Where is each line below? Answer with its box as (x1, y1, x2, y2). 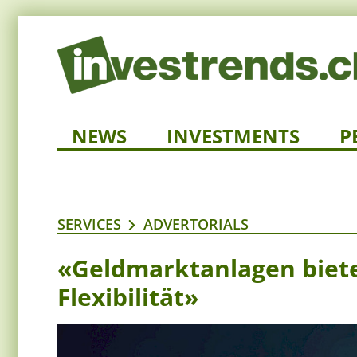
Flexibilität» (57, 280, 198, 314)
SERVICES (57, 214, 121, 234)
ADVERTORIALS (143, 214, 249, 234)
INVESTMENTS (167, 123, 300, 150)
